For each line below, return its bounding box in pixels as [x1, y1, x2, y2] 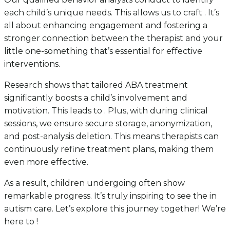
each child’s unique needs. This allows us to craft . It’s [4, 7, 219, 17]
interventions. [4, 59, 60, 69]
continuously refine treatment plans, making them [4, 144, 214, 154]
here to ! [4, 216, 38, 226]
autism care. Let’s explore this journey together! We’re [4, 203, 226, 214]
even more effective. [4, 157, 88, 167]
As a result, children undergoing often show [4, 178, 185, 188]
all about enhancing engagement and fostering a [4, 20, 207, 30]
